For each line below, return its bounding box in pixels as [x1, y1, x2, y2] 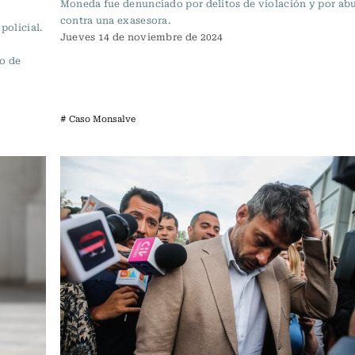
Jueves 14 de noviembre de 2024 [59, 29, 223, 44]
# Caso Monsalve [59, 111, 136, 125]
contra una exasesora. [59, 12, 171, 27]
